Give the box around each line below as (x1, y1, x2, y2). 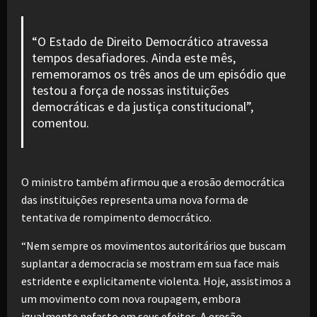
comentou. (31, 114, 89, 131)
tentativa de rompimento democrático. (21, 209, 212, 224)
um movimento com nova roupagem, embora (21, 291, 241, 306)
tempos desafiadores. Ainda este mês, (31, 49, 236, 66)
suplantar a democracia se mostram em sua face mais (21, 255, 279, 270)
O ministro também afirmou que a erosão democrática (21, 174, 284, 189)
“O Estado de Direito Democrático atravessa (31, 33, 268, 50)
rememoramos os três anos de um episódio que (31, 65, 286, 82)
